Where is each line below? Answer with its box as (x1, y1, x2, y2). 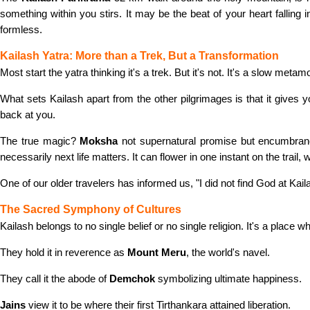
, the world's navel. (186, 246, 270, 258)
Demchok (109, 273, 155, 284)
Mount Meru (127, 246, 186, 258)
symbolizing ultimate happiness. (155, 273, 302, 284)
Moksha (80, 135, 118, 147)
